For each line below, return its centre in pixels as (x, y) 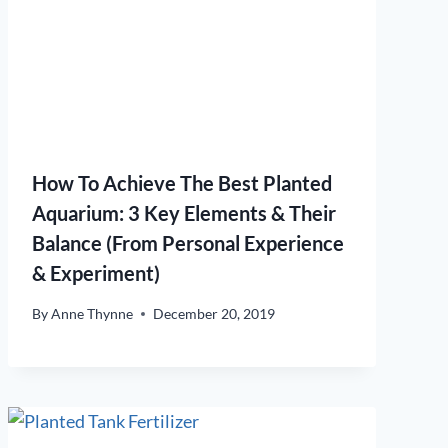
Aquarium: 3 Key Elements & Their (184, 212)
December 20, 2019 (214, 314)
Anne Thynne (92, 314)
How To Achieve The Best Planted (182, 182)
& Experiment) (96, 272)
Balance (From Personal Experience (188, 242)
